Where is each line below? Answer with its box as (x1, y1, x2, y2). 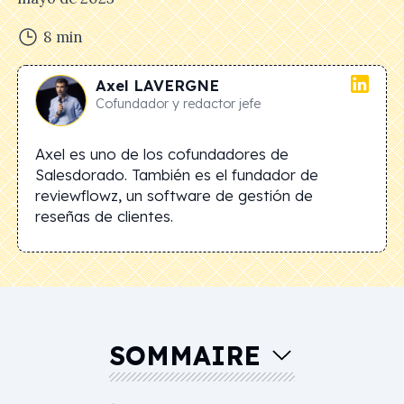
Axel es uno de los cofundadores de (35, 143, 289, 163)
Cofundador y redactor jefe (95, 95, 261, 112)
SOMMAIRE (108, 339, 261, 372)
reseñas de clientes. (35, 206, 173, 225)
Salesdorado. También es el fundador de (35, 164, 318, 184)
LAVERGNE (133, 75, 219, 95)
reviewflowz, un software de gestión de (35, 185, 313, 205)
